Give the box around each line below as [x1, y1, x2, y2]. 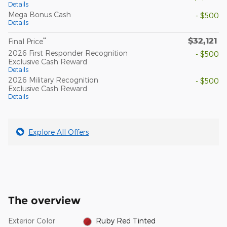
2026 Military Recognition [8, 75, 98, 85]
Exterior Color [8, 216, 55, 225]
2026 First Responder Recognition [8, 49, 128, 58]
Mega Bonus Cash [8, 10, 71, 19]
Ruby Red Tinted [96, 216, 156, 225]
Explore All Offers [28, 128, 89, 137]
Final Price [8, 37, 43, 46]
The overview [8, 194, 81, 207]
